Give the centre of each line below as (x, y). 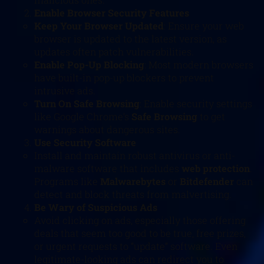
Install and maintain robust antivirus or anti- (135, 155)
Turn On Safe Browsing (87, 103)
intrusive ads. (65, 90)
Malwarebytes (133, 181)
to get (211, 116)
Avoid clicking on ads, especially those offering (140, 220)
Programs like (67, 181)
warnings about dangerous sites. (107, 129)
